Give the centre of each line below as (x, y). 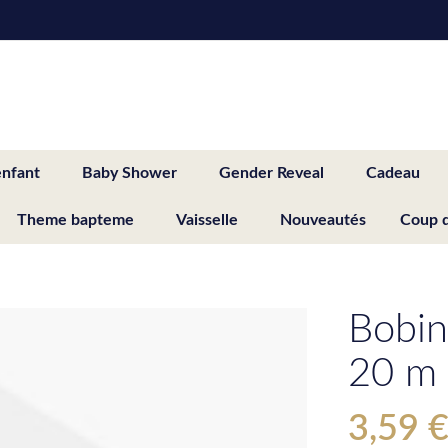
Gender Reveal (271, 172)
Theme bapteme (75, 219)
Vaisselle (207, 219)
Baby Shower (129, 172)
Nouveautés (323, 219)
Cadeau (393, 172)
